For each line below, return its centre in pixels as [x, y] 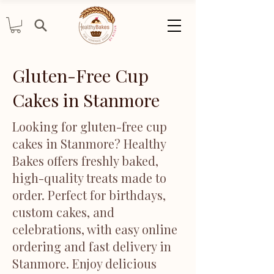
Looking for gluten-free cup [90, 127]
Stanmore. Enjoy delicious [84, 264]
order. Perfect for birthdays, [89, 195]
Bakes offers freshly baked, [85, 161]
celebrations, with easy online [95, 229]
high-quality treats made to [89, 178]
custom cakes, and [63, 212]
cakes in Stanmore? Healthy [89, 144]
